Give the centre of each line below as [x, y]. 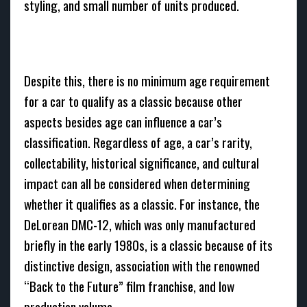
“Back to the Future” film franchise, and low [129, 286]
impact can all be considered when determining [137, 183]
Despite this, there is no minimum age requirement [147, 81]
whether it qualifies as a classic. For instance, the [142, 204]
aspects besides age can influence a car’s [123, 122]
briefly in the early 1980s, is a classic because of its [148, 245]
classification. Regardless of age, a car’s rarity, [138, 142]
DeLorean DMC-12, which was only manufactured [140, 224]
